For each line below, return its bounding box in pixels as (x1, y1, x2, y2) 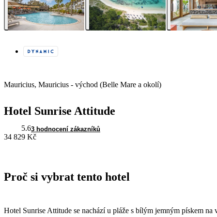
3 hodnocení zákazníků (31, 125, 100, 133)
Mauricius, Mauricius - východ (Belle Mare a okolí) (4, 80, 161, 89)
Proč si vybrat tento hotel (4, 170, 130, 184)
